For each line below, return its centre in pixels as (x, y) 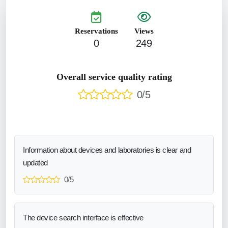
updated (35, 162)
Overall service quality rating (114, 77)
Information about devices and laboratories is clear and (107, 150)
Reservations (96, 31)
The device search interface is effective (83, 217)
